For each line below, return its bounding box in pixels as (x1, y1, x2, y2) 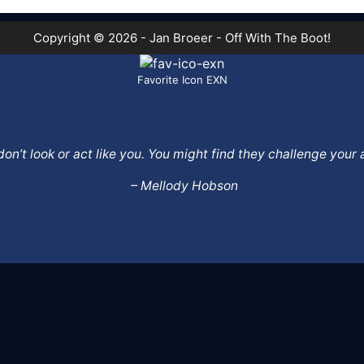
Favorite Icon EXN (136, 72, 227, 86)
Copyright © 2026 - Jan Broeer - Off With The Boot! (33, 29, 331, 45)
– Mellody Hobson (130, 178, 238, 194)
